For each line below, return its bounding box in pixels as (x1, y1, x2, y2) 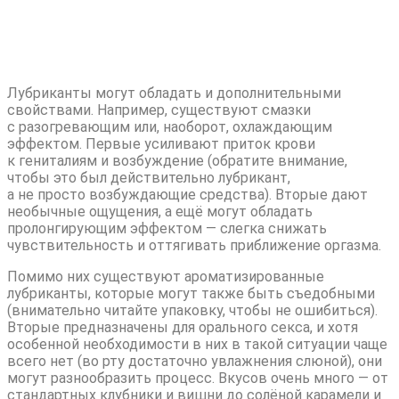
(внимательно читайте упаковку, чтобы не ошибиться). (7, 301, 378, 319)
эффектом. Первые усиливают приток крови (7, 134, 315, 152)
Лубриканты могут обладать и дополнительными (7, 84, 341, 102)
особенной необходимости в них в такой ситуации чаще (7, 335, 387, 353)
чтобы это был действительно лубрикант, (7, 168, 290, 186)
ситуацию (7, 41, 107, 67)
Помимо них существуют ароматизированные (7, 267, 324, 285)
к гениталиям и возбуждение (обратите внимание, (7, 151, 347, 169)
